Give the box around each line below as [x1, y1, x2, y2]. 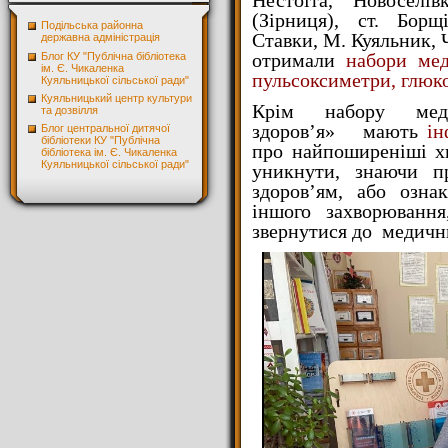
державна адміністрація [41, 31, 160, 44]
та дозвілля [41, 103, 98, 116]
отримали [252, 49, 346, 72]
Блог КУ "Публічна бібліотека [41, 49, 186, 62]
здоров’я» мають [252, 120, 427, 143]
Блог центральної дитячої [41, 122, 170, 135]
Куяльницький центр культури [41, 91, 192, 104]
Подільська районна [41, 19, 143, 32]
